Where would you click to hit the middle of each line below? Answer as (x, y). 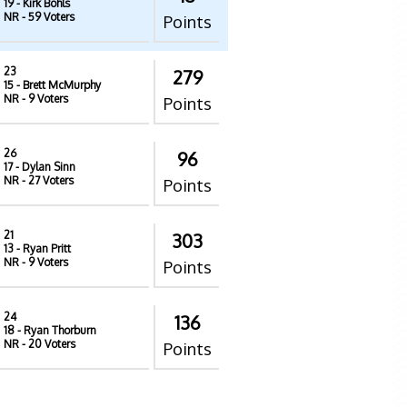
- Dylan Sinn (44, 167)
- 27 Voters (46, 180)
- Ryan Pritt (42, 248)
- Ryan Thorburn (55, 330)
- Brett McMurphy (57, 85)
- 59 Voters (47, 17)
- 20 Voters (47, 344)
